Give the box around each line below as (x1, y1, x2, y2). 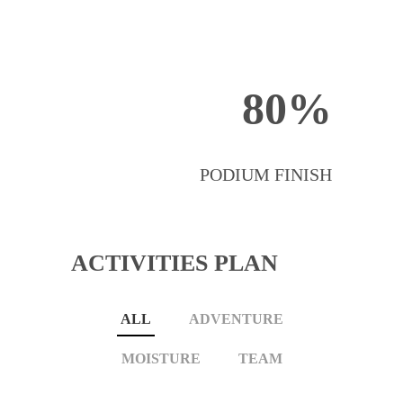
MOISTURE (121, 351, 201, 367)
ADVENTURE (188, 311, 283, 327)
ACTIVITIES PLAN (71, 250, 278, 277)
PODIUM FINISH (200, 165, 332, 185)
